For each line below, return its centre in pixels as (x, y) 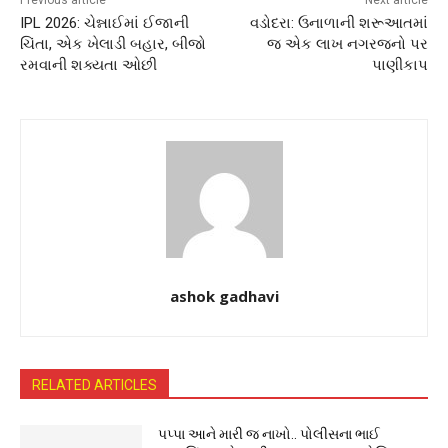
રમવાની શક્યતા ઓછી (88, 65)
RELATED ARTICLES (94, 385)
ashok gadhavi (224, 296)
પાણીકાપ (399, 65)
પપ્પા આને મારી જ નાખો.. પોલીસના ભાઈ (269, 434)
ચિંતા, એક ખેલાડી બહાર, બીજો (113, 44)
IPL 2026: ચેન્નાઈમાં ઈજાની (104, 23)
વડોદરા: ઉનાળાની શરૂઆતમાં (338, 23)
